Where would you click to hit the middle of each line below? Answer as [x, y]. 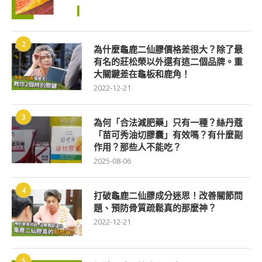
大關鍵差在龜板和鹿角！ [142, 74]
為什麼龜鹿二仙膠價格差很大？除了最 [168, 49]
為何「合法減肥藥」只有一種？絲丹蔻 [168, 123]
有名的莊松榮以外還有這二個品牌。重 [168, 62]
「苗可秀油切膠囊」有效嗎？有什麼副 [168, 135]
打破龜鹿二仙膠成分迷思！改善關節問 [168, 196]
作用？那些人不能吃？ [137, 147]
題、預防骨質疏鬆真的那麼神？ [155, 208]
